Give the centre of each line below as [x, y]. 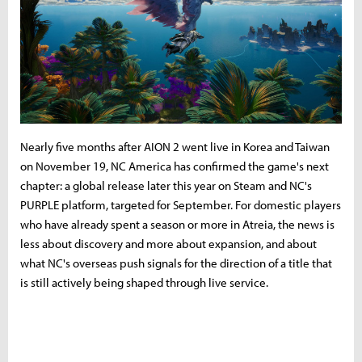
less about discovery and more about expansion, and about [168, 243]
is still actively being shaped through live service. [144, 282]
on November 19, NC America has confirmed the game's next [175, 166]
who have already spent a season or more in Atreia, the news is [177, 224]
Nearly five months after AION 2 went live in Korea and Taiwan [175, 146]
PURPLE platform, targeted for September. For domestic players [181, 204]
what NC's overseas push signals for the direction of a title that [176, 263]
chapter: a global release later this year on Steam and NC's [166, 185]
